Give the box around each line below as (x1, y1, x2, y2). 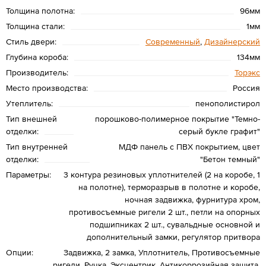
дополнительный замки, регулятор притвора (87, 232, 260, 242)
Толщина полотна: (6, 5, 75, 15)
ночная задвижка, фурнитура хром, (125, 194, 260, 204)
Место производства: (6, 83, 88, 93)
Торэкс (235, 67, 260, 77)
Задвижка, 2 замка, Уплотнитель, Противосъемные (64, 247, 260, 257)
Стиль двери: (6, 36, 56, 46)
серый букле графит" (179, 126, 260, 136)
